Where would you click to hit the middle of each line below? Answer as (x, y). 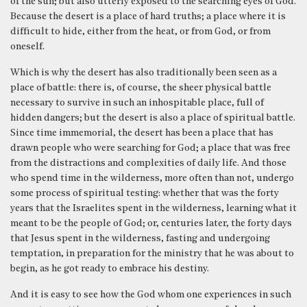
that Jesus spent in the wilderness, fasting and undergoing (140, 238)
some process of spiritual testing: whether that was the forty (145, 193)
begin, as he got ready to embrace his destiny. (110, 269)
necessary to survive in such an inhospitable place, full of (137, 103)
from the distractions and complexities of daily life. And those (148, 163)
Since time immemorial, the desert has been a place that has (142, 133)
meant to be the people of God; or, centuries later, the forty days (151, 223)
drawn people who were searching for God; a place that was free (150, 148)
